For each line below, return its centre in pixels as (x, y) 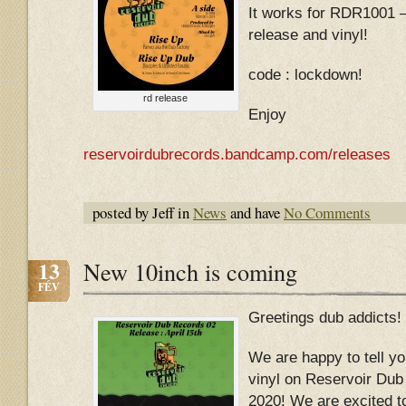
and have (255, 213)
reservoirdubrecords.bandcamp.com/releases (237, 155)
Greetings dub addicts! (325, 318)
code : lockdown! (305, 75)
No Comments (327, 213)
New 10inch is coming (190, 271)
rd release (166, 98)
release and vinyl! (308, 35)
